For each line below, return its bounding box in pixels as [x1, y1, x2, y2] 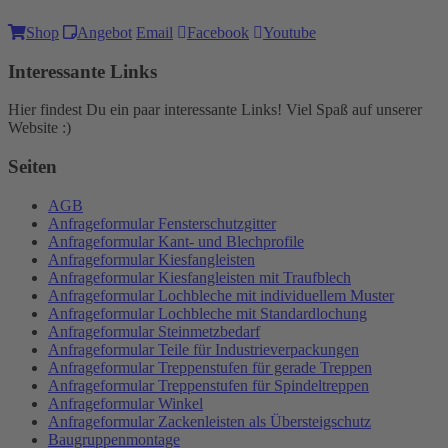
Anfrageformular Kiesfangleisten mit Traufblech [48, 268, 351, 286]
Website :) [8, 119, 71, 137]
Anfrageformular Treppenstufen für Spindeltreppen [48, 376, 369, 394]
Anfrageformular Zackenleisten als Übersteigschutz [48, 412, 371, 430]
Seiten [8, 156, 57, 178]
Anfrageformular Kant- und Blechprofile [48, 232, 304, 250]
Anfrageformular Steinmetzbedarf [48, 322, 260, 340]
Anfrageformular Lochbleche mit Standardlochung [48, 304, 367, 322]
